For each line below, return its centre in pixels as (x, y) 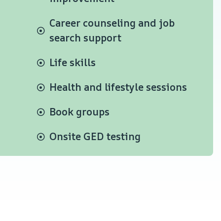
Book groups (80, 111)
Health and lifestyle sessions (118, 87)
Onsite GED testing (95, 136)
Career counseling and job (112, 23)
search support (86, 37)
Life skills (73, 62)
